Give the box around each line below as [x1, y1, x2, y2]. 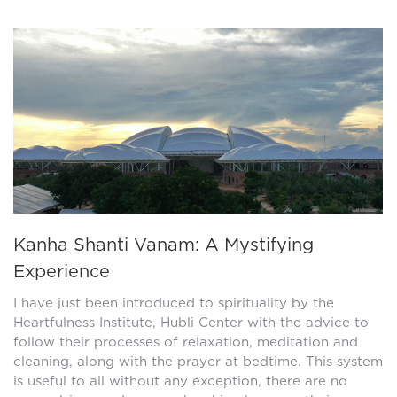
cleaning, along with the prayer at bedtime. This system [13, 353, 383, 370]
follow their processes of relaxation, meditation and [13, 333, 358, 350]
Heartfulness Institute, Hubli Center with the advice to [13, 314, 369, 331]
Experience [13, 260, 110, 282]
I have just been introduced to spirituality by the [13, 294, 334, 311]
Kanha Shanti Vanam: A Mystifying [13, 233, 314, 255]
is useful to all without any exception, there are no [13, 372, 347, 389]
